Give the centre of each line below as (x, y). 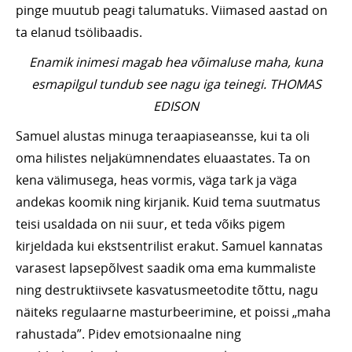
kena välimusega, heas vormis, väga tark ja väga (156, 180)
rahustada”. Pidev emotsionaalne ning (128, 334)
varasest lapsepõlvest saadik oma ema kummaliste (166, 268)
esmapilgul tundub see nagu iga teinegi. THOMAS (176, 84)
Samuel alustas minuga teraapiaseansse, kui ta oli (163, 136)
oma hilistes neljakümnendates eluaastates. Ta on (163, 158)
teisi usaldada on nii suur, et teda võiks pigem (150, 224)
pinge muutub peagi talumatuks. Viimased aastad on (172, 11)
